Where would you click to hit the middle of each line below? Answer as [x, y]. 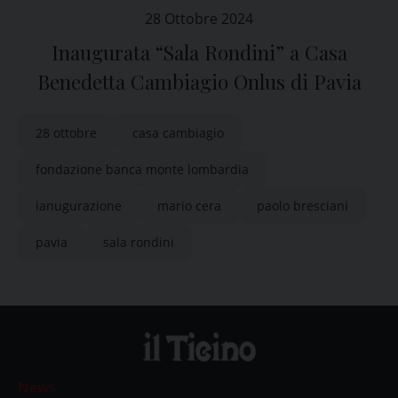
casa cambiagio [178, 133]
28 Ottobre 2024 [199, 19]
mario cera [189, 206]
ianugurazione [79, 206]
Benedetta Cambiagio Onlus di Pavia [199, 82]
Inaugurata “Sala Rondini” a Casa [199, 52]
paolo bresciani [302, 206]
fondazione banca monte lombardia [142, 169]
